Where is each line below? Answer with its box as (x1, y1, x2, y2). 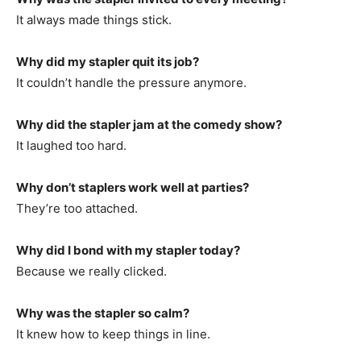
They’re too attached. (16, 200, 138, 216)
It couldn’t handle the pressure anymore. (16, 74, 247, 90)
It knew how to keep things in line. (16, 326, 210, 342)
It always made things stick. (16, 11, 172, 27)
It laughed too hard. (16, 137, 127, 153)
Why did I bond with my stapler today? (16, 242, 240, 258)
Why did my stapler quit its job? (16, 53, 199, 69)
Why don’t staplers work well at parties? (16, 179, 249, 195)
